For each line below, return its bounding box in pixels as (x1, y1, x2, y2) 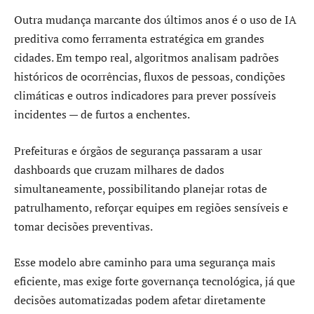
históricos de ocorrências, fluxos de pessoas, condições (14, 69, 285, 85)
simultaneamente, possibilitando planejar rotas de (14, 180, 267, 196)
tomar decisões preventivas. (14, 218, 153, 234)
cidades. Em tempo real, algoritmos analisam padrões (14, 50, 279, 66)
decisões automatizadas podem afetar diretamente (14, 292, 266, 308)
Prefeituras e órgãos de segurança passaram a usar (14, 142, 262, 158)
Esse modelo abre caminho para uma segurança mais (14, 254, 275, 271)
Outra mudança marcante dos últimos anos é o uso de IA (14, 12, 296, 28)
